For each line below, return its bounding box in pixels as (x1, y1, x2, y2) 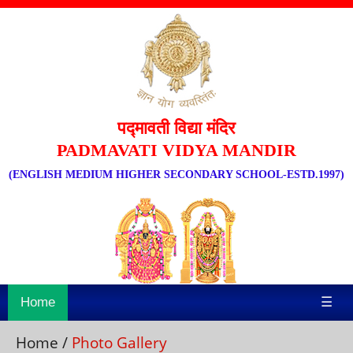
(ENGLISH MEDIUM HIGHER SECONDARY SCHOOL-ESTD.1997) (9, 169, 344, 180)
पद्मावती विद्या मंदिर (117, 118, 236, 138)
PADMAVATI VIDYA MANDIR (57, 140, 296, 160)
